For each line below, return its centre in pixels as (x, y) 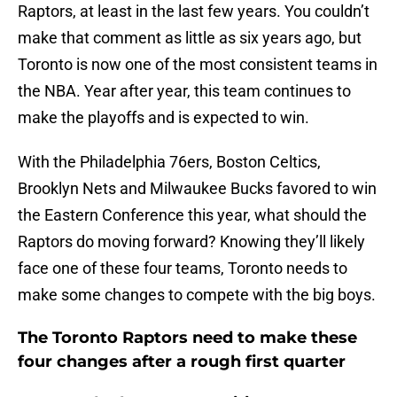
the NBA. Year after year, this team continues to (184, 91)
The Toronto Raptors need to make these (187, 338)
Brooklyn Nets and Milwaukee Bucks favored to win (197, 189)
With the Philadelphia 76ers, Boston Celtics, (169, 162)
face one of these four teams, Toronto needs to (183, 269)
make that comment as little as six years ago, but (190, 38)
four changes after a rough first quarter (182, 362)
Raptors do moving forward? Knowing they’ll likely (191, 242)
